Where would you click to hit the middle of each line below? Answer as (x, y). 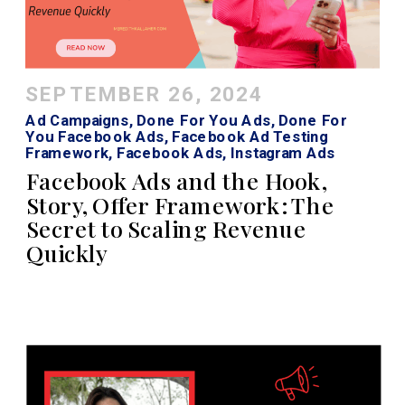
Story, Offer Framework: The (180, 205)
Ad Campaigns (77, 120)
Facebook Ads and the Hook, (177, 181)
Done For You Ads (204, 120)
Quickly (67, 253)
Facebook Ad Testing (250, 137)
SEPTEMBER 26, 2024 (144, 94)
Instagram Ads (283, 153)
